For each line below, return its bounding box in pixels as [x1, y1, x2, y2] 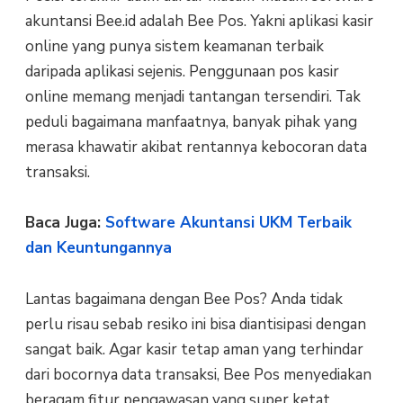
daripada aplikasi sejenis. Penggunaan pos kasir [24, 60, 339, 82]
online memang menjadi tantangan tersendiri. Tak [24, 85, 361, 107]
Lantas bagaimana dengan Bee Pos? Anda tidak [24, 288, 343, 309]
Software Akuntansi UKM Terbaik [104, 212, 352, 234]
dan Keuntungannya [24, 237, 172, 259]
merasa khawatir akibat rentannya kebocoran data [24, 136, 367, 157]
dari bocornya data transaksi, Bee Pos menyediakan [24, 363, 372, 385]
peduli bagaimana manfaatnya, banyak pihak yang [24, 111, 357, 132]
